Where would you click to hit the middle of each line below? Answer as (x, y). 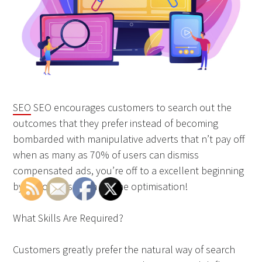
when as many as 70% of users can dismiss (106, 154)
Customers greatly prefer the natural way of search (124, 249)
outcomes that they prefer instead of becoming (116, 123)
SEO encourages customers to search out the (132, 107)
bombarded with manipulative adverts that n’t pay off (129, 139)
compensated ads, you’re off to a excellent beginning (129, 170)
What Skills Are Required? (68, 218)
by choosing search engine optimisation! (101, 186)
